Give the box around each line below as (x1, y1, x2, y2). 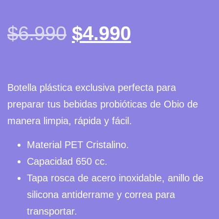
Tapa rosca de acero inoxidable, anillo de (27, 172, 203, 183)
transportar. (27, 205, 77, 217)
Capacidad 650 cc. (27, 155, 108, 167)
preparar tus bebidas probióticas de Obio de (7, 99, 198, 110)
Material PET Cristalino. (27, 139, 129, 150)
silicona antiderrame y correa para (27, 189, 175, 200)
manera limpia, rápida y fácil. (7, 115, 132, 127)
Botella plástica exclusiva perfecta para (7, 82, 176, 93)
